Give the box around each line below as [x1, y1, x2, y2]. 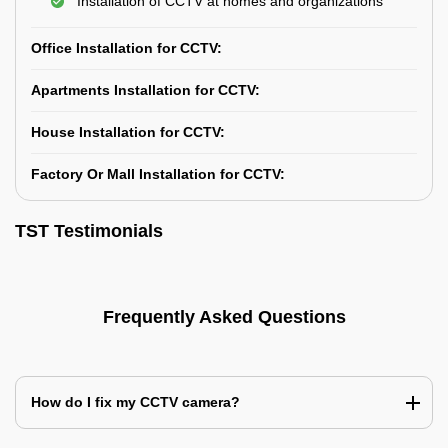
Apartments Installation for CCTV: [31, 82, 260, 98]
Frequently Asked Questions [102, 307, 346, 327]
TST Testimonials [15, 221, 163, 241]
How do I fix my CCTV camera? [31, 394, 240, 410]
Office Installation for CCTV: [31, 40, 222, 56]
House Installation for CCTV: [31, 124, 225, 140]
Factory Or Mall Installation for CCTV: [31, 166, 285, 182]
